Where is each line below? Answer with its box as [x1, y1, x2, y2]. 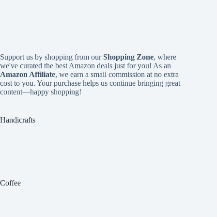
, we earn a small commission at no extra [55, 70, 179, 78]
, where [154, 52, 176, 61]
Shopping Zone [103, 52, 154, 61]
